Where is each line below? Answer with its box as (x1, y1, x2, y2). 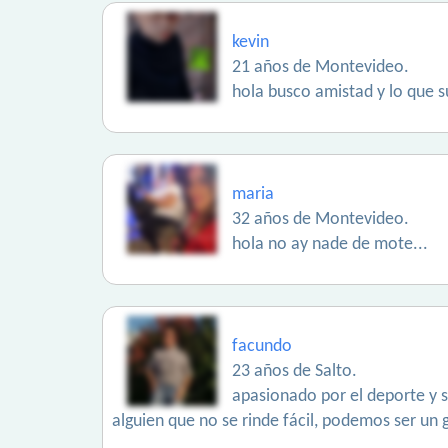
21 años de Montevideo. (232, 58, 409, 77)
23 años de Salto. (232, 362, 357, 381)
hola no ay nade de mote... (232, 235, 428, 254)
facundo (232, 337, 292, 356)
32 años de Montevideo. (232, 210, 409, 229)
